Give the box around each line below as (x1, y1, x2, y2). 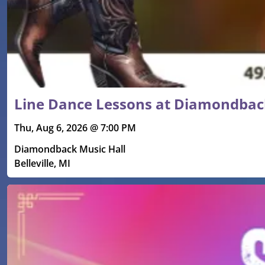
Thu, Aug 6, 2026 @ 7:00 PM (14, 121, 136, 135)
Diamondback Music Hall (14, 143, 125, 156)
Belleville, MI (14, 157, 70, 170)
